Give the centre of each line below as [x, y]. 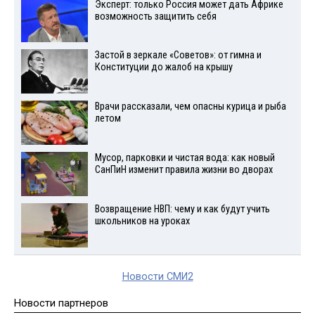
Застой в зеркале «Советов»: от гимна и [178, 56]
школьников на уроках [142, 221]
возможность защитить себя [155, 16]
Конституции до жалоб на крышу [163, 67]
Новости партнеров [61, 303]
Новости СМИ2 [157, 276]
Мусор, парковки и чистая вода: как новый [185, 157]
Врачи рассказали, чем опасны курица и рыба [190, 107]
